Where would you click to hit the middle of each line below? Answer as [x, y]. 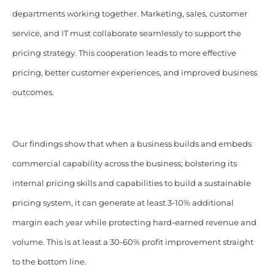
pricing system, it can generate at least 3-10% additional [123, 203]
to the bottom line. [49, 262]
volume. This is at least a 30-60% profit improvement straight [133, 242]
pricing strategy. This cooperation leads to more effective [124, 53]
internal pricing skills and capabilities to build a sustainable [131, 184]
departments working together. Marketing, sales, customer [130, 14]
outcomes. [33, 93]
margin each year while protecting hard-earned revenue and [134, 223]
